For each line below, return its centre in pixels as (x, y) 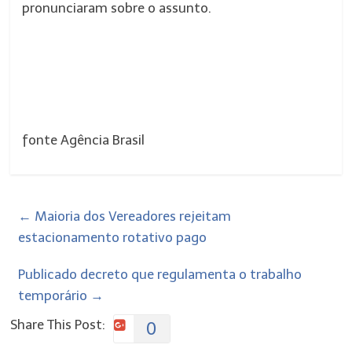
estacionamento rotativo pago (113, 237)
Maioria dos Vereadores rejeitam (132, 216)
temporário (55, 295)
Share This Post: (58, 324)
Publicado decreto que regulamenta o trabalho (160, 274)
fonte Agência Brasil (84, 140)
